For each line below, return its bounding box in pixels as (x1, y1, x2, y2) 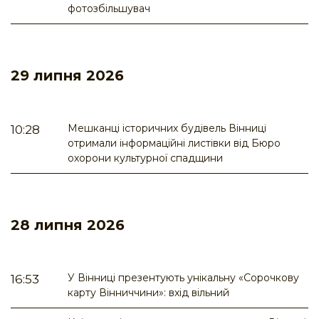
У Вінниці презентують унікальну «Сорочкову (68, 271, 299, 285)
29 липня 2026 (11, 67, 124, 85)
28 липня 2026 (11, 216, 125, 234)
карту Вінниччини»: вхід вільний (68, 286, 229, 300)
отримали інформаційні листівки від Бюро (68, 137, 281, 150)
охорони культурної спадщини (68, 152, 223, 165)
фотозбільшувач (68, 2, 150, 16)
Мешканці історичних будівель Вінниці (68, 122, 266, 135)
